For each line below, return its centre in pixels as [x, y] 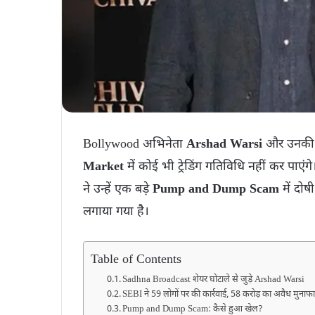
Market [103, 167]
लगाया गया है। [116, 212]
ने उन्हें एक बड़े [118, 189]
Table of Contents [136, 259]
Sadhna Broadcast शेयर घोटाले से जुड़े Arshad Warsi [214, 279]
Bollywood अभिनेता [135, 144]
